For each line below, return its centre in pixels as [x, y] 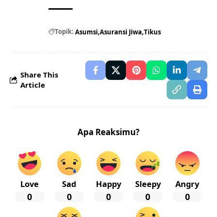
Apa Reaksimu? [108, 132]
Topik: [64, 32]
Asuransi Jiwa [121, 32]
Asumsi [86, 32]
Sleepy [148, 184]
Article [33, 85]
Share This [39, 74]
